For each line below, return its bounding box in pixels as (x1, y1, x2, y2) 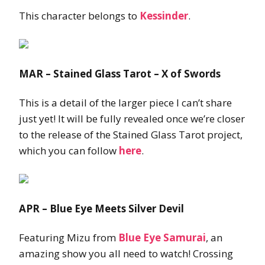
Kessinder (140, 9, 188, 23)
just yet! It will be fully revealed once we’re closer (19, 112, 245, 126)
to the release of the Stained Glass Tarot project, (19, 128, 243, 142)
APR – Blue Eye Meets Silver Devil (19, 202, 184, 216)
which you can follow (19, 144, 119, 158)
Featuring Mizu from (19, 231, 118, 245)
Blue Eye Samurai (118, 231, 206, 245)
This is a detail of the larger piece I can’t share (19, 96, 232, 110)
